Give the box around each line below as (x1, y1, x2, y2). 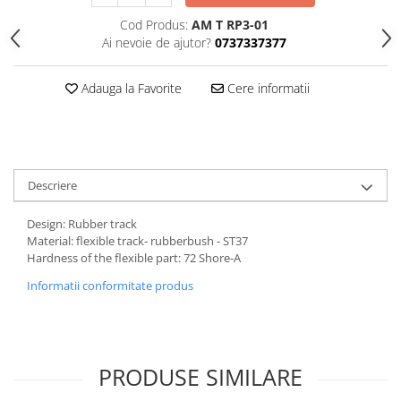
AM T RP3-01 (191, 16, 269, 33)
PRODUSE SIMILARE (98, 362, 303, 392)
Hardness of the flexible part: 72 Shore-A (27, 250, 241, 266)
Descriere (28, 177, 77, 193)
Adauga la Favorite (77, 80, 182, 97)
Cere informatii (223, 80, 310, 97)
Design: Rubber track (27, 216, 137, 232)
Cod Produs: (119, 16, 188, 33)
